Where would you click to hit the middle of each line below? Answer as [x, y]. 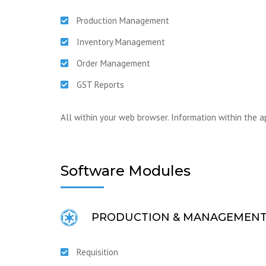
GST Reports [100, 85]
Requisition [97, 252]
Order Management [113, 63]
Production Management [123, 20]
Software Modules [126, 171]
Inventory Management [121, 42]
